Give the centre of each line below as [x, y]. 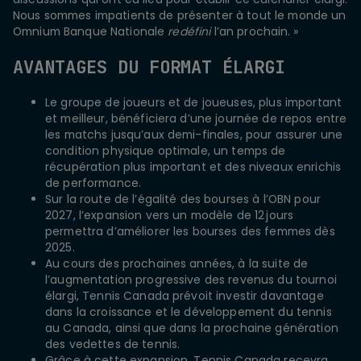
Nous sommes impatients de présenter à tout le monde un [180, 15]
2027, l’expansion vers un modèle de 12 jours [170, 215]
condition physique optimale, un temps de [166, 150]
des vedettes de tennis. [113, 344]
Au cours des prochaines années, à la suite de [177, 263]
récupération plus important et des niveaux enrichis [193, 166]
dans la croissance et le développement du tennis [189, 311]
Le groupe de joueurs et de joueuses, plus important [194, 102]
